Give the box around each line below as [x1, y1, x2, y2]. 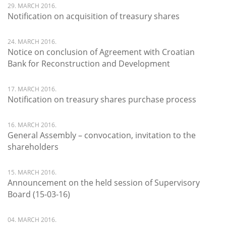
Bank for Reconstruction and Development [8, 58, 170, 69]
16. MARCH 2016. [8, 121, 56, 129]
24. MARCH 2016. [8, 37, 56, 46]
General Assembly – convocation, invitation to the [8, 130, 196, 141]
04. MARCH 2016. [8, 215, 56, 224]
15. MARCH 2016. [8, 168, 56, 177]
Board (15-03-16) [8, 189, 70, 200]
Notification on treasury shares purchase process [8, 94, 196, 105]
